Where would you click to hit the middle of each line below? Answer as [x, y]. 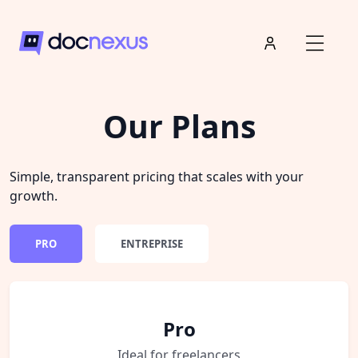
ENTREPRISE [152, 244]
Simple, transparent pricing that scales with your [157, 177]
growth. [34, 196]
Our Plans [179, 126]
